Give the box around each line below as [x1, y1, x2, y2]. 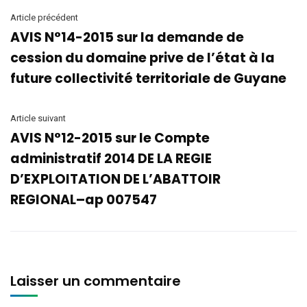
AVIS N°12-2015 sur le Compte [10, 129, 210, 147]
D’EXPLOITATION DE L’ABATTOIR [10, 170, 221, 188]
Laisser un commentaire [10, 271, 184, 291]
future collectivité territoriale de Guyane [10, 69, 286, 88]
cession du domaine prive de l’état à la [10, 49, 275, 67]
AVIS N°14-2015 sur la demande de [10, 28, 244, 47]
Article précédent [10, 12, 78, 23]
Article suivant [10, 113, 66, 123]
